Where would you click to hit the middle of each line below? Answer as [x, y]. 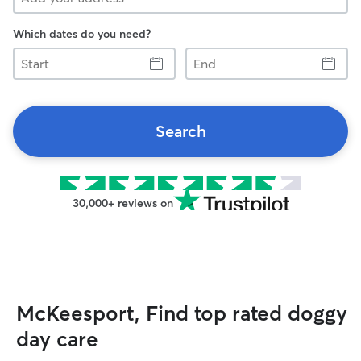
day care [57, 339]
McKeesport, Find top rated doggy [182, 313]
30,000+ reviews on [122, 203]
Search [180, 131]
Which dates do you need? [82, 34]
